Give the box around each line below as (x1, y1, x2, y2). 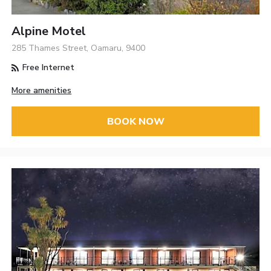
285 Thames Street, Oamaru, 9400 (11, 42, 146, 54)
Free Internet (20, 62, 75, 74)
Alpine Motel (11, 23, 87, 40)
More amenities (11, 85, 72, 97)
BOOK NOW (106, 114, 165, 128)
